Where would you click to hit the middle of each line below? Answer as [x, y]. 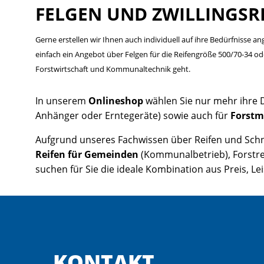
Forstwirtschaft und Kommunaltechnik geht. [113, 69]
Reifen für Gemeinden [87, 154]
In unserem [62, 100]
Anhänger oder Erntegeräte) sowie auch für [132, 115]
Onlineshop [117, 100]
